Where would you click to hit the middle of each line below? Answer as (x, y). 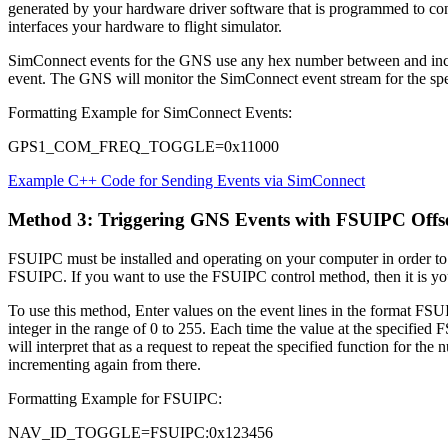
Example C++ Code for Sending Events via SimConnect (186, 181)
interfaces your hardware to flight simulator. (145, 27)
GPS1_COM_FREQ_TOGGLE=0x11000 (143, 147)
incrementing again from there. (104, 364)
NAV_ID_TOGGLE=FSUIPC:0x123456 (140, 432)
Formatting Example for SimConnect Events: (150, 113)
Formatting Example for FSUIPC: (115, 398)
